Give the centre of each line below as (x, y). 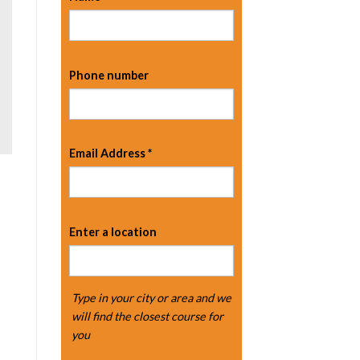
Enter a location (113, 231)
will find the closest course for (147, 317)
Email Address (108, 153)
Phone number (109, 75)
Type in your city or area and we (151, 298)
